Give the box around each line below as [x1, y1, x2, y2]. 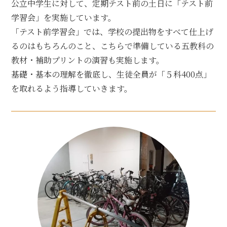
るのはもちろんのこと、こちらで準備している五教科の [11, 40, 214, 52]
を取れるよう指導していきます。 [11, 83, 133, 95]
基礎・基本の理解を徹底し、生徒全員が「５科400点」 [11, 68, 212, 81]
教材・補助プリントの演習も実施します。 [11, 54, 165, 66]
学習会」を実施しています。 [11, 12, 117, 24]
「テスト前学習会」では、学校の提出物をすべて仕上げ [11, 26, 214, 38]
